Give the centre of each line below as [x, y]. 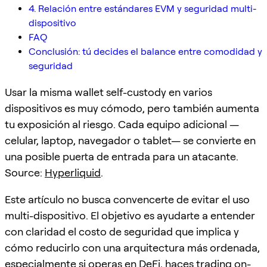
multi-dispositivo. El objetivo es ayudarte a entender [130, 215]
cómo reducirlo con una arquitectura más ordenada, [132, 247]
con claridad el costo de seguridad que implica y [122, 231]
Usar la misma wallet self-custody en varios [108, 92]
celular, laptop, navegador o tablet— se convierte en [130, 140]
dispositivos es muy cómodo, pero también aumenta [132, 108]
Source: [25, 172]
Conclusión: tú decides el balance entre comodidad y [145, 51]
